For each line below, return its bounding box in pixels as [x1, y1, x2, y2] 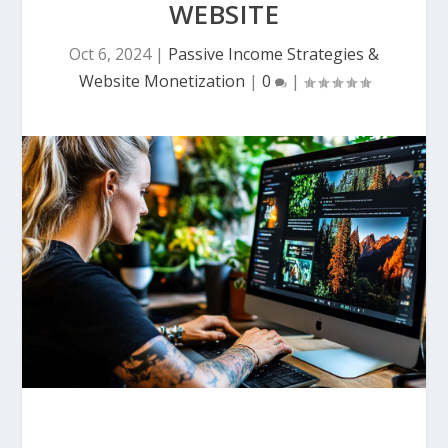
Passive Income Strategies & [168, 42, 379, 65]
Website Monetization [78, 69, 245, 92]
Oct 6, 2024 [69, 42, 151, 65]
